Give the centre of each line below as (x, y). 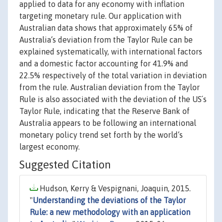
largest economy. (50, 147)
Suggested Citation (65, 165)
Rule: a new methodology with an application (110, 212)
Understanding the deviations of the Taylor (109, 200)
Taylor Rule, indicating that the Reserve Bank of (105, 111)
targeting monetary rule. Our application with (100, 16)
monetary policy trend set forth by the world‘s (101, 135)
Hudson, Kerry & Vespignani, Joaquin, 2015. (114, 189)
